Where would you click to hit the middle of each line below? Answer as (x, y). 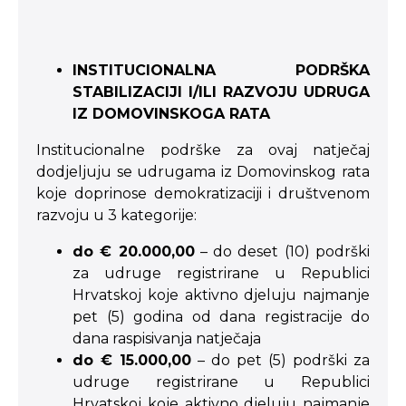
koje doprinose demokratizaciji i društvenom (203, 193)
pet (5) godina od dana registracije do (221, 317)
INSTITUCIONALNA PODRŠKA (221, 70)
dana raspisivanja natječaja (167, 338)
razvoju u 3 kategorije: (116, 215)
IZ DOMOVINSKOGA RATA (171, 114)
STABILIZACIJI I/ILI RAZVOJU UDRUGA (221, 92)
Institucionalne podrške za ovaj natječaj (203, 150)
